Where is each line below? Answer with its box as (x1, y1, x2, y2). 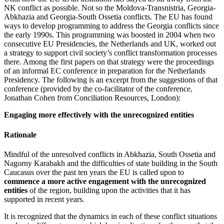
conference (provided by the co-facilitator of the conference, (4, 84, 192, 93)
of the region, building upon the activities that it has (27, 185, 190, 194)
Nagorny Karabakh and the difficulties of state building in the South (4, 158, 217, 167)
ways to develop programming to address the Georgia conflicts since (4, 21, 219, 30)
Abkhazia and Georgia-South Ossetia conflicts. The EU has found (4, 12, 212, 21)
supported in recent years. (4, 194, 84, 203)
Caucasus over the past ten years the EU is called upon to (4, 167, 184, 176)
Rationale (4, 130, 36, 139)
